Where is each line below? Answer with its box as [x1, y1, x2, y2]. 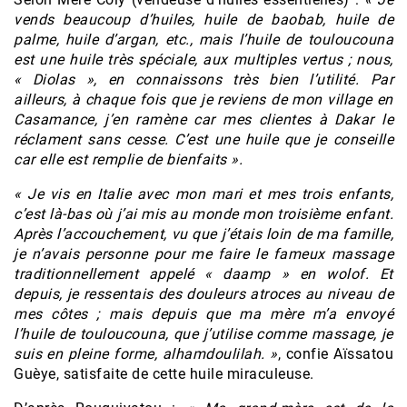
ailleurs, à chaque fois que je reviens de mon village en [14, 90, 393, 108]
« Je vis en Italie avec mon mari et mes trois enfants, [14, 184, 393, 203]
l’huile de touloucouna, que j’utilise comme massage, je [14, 324, 393, 342]
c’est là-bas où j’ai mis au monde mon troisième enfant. [14, 204, 393, 223]
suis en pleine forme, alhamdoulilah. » [14, 344, 278, 362]
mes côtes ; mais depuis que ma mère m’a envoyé [14, 304, 393, 323]
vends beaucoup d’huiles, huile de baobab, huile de [14, 10, 393, 28]
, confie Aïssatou [277, 344, 394, 362]
